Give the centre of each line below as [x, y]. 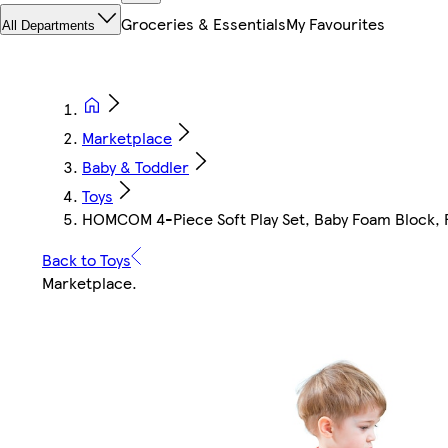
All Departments [48, 26]
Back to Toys [86, 260]
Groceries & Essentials [203, 24]
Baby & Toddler [135, 167]
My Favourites [335, 24]
